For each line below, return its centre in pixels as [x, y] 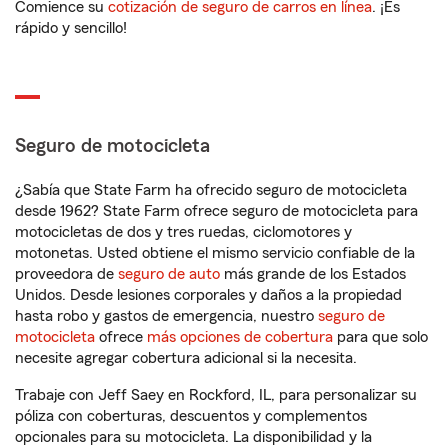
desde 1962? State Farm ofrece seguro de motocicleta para [216, 211]
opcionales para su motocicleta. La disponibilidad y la [193, 437]
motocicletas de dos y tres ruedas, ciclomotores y [183, 232]
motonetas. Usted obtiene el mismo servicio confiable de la [215, 253]
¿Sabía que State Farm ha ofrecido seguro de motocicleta [211, 190]
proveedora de [66, 274]
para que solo [380, 337]
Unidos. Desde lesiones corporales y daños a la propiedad [208, 295]
